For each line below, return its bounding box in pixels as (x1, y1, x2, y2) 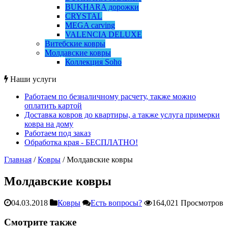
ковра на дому (24, 119, 73, 128)
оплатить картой (24, 101, 82, 110)
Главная (4, 155, 32, 164)
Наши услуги (10, 74, 56, 83)
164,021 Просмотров (152, 198, 223, 207)
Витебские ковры (45, 39, 105, 48)
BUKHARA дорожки (65, 2, 139, 11)
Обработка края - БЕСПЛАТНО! (24, 137, 138, 147)
